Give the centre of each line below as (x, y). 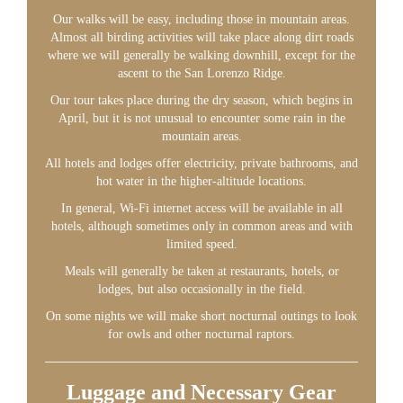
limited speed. (201, 244)
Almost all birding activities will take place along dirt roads (201, 37)
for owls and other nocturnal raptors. (201, 334)
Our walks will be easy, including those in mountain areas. (201, 19)
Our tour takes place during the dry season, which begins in (201, 100)
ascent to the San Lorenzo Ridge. (201, 73)
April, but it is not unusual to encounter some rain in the (201, 118)
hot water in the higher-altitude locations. (201, 181)
